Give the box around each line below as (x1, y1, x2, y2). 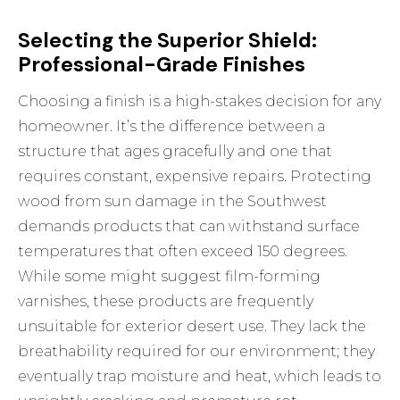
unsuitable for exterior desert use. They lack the (18, 318, 367, 336)
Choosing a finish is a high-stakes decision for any (18, 93, 382, 111)
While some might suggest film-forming (18, 268, 321, 286)
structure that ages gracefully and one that (18, 143, 333, 161)
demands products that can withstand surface (18, 218, 361, 236)
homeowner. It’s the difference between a (18, 118, 326, 136)
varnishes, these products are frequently (18, 293, 314, 311)
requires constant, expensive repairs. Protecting (18, 168, 372, 186)
